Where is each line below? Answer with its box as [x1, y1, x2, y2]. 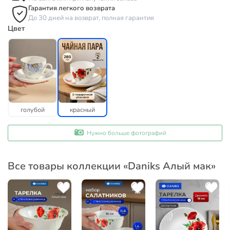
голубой [21, 105, 45, 114]
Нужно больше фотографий [86, 129, 166, 138]
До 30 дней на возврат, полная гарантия [28, 13, 154, 23]
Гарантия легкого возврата [28, 4, 115, 13]
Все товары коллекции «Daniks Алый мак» [8, 159, 216, 174]
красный [70, 105, 95, 114]
